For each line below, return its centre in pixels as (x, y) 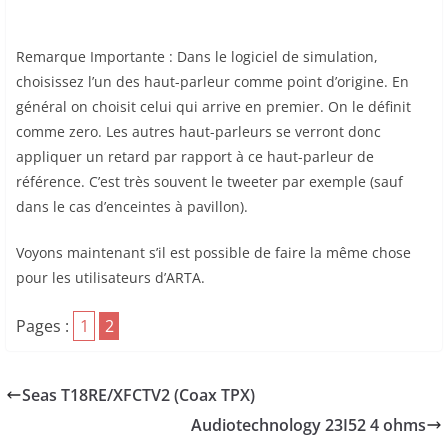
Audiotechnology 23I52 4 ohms (308, 425)
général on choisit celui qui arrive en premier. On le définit (213, 107)
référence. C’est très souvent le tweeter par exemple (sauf (209, 182)
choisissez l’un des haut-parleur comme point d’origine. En (212, 82)
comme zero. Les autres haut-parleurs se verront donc (198, 132)
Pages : (44, 326)
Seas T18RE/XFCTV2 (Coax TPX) (138, 395)
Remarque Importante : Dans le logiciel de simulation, (197, 57)
